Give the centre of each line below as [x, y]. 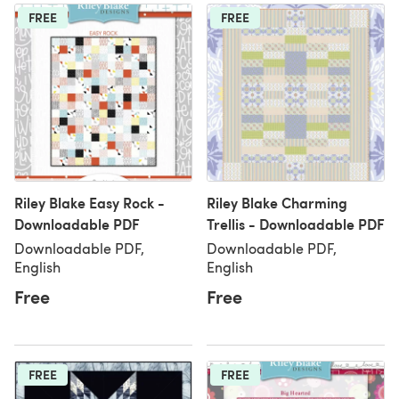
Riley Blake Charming [277, 203]
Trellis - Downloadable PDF [296, 224]
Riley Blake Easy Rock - [90, 203]
